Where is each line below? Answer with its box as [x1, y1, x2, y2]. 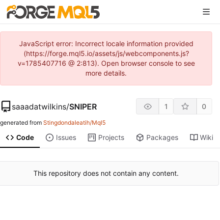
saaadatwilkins [12, 101, 66, 111]
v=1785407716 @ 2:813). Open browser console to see [17, 59, 195, 67]
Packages [146, 133, 178, 142]
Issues [55, 133, 76, 142]
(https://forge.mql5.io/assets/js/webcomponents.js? [23, 49, 189, 57]
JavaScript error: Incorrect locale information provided [19, 39, 193, 48]
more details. [85, 69, 127, 77]
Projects [98, 133, 124, 142]
